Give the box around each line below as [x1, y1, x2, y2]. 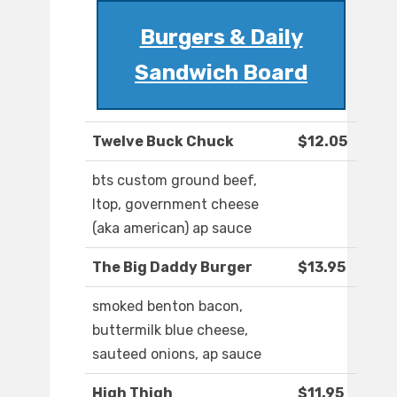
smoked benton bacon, [92, 298, 243, 315]
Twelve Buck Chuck [92, 133, 234, 151]
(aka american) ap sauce [92, 220, 252, 237]
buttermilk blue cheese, [92, 322, 248, 339]
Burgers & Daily [139, 25, 303, 51]
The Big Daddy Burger [92, 259, 253, 276]
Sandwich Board [135, 60, 307, 86]
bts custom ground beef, [92, 172, 257, 190]
